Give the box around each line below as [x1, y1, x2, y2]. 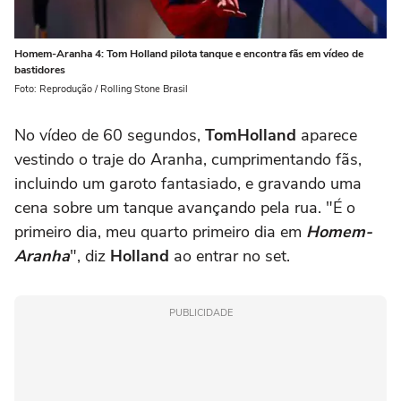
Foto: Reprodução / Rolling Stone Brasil [14, 81, 188, 96]
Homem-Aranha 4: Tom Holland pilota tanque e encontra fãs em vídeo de [14, 46, 363, 61]
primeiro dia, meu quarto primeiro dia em [14, 220, 306, 243]
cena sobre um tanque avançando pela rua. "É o [14, 196, 355, 218]
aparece [296, 124, 357, 146]
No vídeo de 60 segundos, [14, 124, 205, 146]
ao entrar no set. [169, 244, 290, 267]
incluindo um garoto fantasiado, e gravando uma [14, 172, 362, 194]
